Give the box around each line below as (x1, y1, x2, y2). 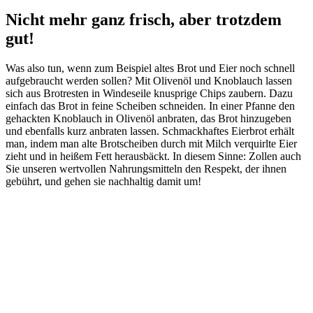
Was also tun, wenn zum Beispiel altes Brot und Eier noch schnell (6, 62, 295, 75)
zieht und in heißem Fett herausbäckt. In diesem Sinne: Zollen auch (6, 150, 301, 163)
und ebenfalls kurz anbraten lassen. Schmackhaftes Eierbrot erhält (6, 125, 294, 138)
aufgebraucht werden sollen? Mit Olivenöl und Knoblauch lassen (6, 75, 292, 87)
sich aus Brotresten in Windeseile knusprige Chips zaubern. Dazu (6, 87, 293, 100)
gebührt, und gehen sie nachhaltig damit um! (6, 175, 201, 188)
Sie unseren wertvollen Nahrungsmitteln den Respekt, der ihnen (6, 163, 286, 175)
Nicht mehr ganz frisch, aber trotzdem (6, 10, 282, 29)
